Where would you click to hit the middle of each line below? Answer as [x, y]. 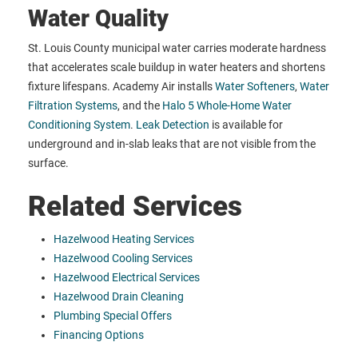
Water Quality [98, 19]
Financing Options [99, 335]
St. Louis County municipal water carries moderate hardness [177, 48]
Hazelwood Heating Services [124, 239]
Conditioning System [79, 125]
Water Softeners [255, 87]
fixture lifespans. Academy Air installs [121, 87]
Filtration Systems [73, 106]
